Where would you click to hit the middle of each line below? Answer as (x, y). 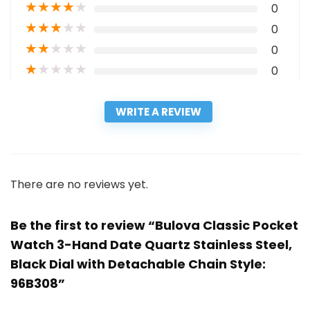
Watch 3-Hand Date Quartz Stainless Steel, (151, 245)
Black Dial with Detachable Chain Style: (138, 264)
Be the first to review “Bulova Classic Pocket (154, 226)
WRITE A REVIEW (158, 112)
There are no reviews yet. (79, 185)
